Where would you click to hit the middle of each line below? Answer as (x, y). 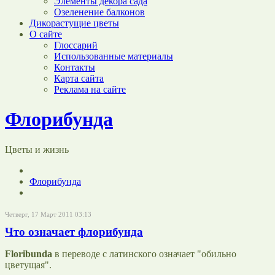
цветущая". (28, 265)
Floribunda (29, 254)
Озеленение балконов (99, 12)
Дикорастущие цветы (74, 23)
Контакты (75, 67)
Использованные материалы (114, 56)
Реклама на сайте (90, 89)
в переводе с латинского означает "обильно (144, 254)
